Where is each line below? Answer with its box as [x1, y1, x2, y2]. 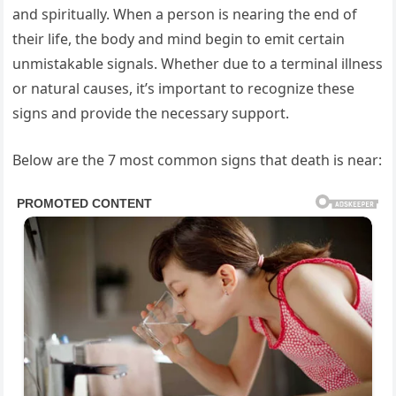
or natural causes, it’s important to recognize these [12, 79, 355, 99]
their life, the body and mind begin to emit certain [12, 29, 346, 49]
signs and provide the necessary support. [12, 103, 290, 124]
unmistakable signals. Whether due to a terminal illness [12, 54, 384, 74]
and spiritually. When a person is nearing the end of [12, 4, 358, 25]
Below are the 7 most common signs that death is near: [12, 150, 383, 171]
